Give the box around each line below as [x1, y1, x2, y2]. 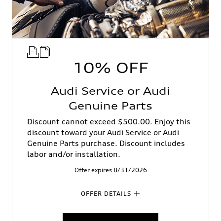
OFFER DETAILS [80, 189, 131, 197]
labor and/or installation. [27, 149, 120, 159]
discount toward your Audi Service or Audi [27, 127, 179, 137]
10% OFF [73, 59, 148, 76]
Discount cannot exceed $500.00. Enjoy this [27, 116, 190, 126]
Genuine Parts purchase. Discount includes [27, 138, 185, 148]
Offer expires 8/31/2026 [74, 166, 147, 174]
